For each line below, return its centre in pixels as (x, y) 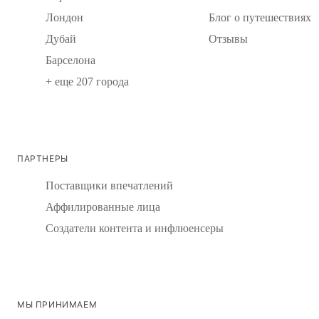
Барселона (70, 60)
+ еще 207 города (87, 81)
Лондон (64, 17)
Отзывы (228, 38)
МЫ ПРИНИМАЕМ (57, 304)
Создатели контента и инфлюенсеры (135, 228)
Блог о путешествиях (260, 17)
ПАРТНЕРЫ (43, 158)
